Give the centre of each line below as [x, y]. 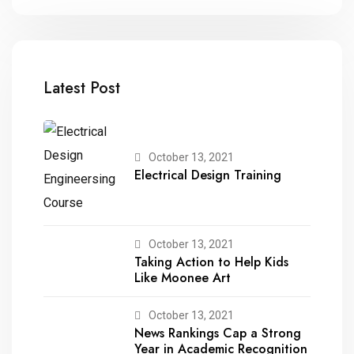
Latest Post [82, 88]
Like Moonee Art [183, 277]
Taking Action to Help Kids [211, 262]
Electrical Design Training [208, 175]
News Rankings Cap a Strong [218, 333]
